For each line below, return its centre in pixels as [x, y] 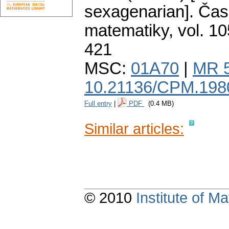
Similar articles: [134, 129]
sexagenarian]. [139, 12]
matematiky [127, 31]
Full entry [98, 104]
